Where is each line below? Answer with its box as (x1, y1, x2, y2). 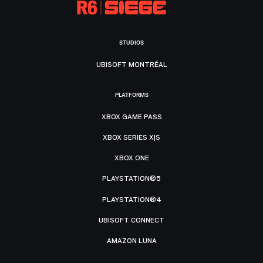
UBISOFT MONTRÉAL (96, 60, 167, 69)
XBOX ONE (114, 154, 149, 163)
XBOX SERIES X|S (103, 133, 160, 141)
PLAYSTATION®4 (102, 195, 161, 204)
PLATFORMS (114, 92, 149, 99)
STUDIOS (119, 39, 144, 46)
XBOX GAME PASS (101, 112, 162, 121)
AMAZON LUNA (106, 236, 157, 245)
